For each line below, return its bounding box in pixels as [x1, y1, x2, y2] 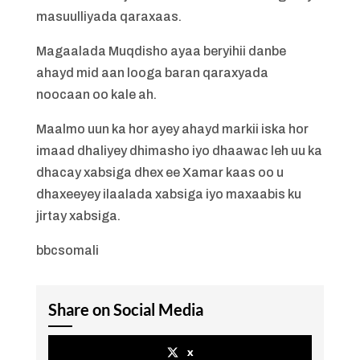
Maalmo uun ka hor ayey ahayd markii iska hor [35, 122, 309, 136]
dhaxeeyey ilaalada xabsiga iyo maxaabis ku [35, 187, 301, 201]
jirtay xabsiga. [35, 209, 121, 223]
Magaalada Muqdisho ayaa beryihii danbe [35, 44, 286, 58]
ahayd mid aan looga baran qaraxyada [35, 66, 268, 80]
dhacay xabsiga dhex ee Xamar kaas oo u [35, 166, 284, 179]
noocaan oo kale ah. [35, 88, 157, 101]
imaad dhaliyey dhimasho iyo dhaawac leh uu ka [35, 144, 322, 157]
